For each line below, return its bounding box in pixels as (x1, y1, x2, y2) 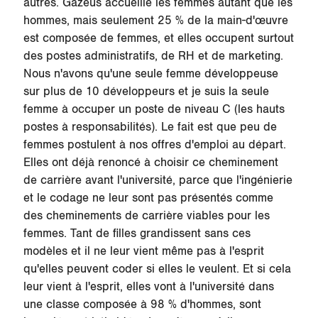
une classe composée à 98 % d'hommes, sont (23, 297, 261, 312)
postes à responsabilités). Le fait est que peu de (23, 120, 277, 135)
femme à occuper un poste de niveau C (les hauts (23, 102, 285, 117)
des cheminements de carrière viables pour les (23, 209, 270, 224)
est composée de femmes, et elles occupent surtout (23, 31, 294, 46)
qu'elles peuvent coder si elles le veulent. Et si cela (23, 262, 291, 277)
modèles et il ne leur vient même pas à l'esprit (23, 244, 264, 259)
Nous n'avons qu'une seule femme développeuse (23, 67, 278, 82)
